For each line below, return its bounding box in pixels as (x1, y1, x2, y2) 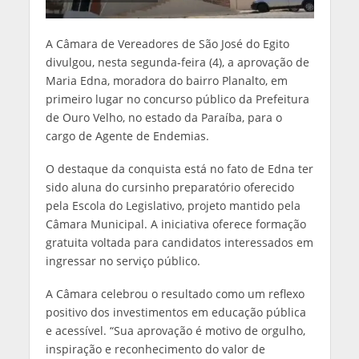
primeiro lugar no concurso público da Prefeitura (45, 91, 309, 107)
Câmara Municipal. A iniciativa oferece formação (45, 216, 306, 232)
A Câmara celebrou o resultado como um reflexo (45, 285, 305, 301)
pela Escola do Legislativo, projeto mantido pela (45, 198, 301, 214)
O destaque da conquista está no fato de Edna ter (45, 161, 313, 177)
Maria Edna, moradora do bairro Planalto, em (45, 73, 288, 89)
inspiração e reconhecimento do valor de (45, 341, 265, 357)
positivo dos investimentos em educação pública (45, 304, 306, 320)
